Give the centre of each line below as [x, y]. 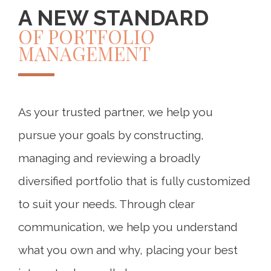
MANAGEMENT [84, 53]
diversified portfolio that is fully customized [134, 181]
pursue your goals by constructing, [111, 135]
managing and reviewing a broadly [109, 158]
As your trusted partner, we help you [116, 112]
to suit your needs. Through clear [106, 204]
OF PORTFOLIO [87, 36]
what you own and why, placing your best [128, 250]
